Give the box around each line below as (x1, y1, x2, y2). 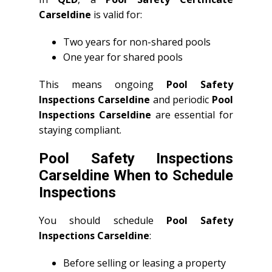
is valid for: (91, 8, 142, 21)
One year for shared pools (63, 50, 183, 64)
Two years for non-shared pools (63, 35, 211, 49)
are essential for (151, 108, 233, 121)
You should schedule (39, 214, 166, 227)
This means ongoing (39, 78, 166, 91)
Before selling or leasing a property (63, 256, 226, 270)
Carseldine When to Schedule (39, 167, 233, 184)
